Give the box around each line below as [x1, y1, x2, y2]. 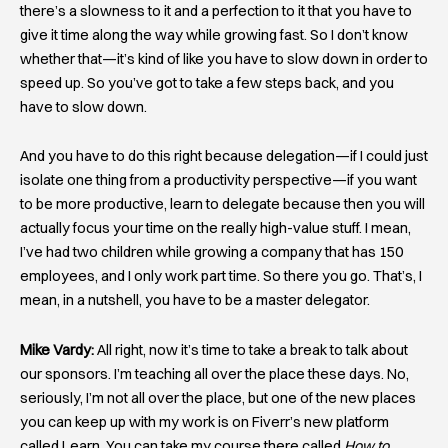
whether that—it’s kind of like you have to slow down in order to [20, 49, 428, 68]
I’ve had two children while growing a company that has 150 [20, 243, 403, 262]
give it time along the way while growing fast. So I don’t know [20, 25, 408, 44]
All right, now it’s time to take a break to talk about [94, 340, 408, 359]
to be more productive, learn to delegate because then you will [20, 195, 425, 214]
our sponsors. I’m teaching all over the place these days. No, [20, 364, 409, 383]
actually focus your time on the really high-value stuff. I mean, [20, 219, 411, 238]
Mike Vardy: [20, 340, 94, 359]
